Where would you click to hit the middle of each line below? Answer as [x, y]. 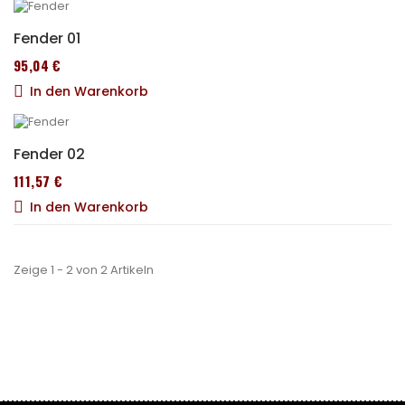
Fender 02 [49, 154]
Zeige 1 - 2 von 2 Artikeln [84, 269]
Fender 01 [47, 38]
